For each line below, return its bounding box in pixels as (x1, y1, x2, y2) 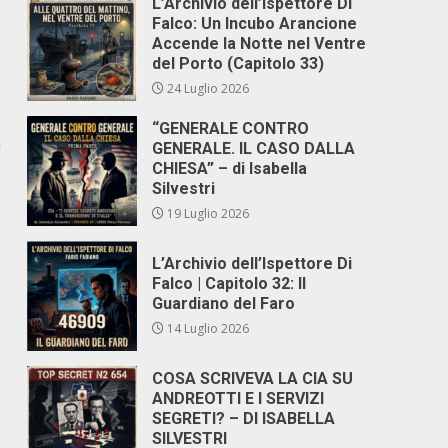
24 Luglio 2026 (164, 80, 250, 97)
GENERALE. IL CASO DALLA (152, 139, 356, 158)
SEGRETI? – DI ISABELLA (152, 409, 336, 428)
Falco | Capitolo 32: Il (152, 274, 307, 293)
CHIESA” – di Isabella (152, 159, 308, 178)
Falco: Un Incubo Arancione (152, 14, 358, 33)
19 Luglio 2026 (164, 205, 250, 222)
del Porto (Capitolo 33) (152, 54, 325, 73)
